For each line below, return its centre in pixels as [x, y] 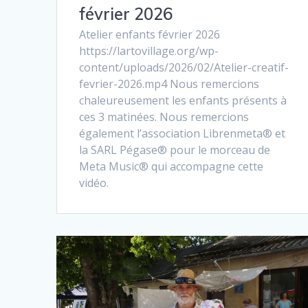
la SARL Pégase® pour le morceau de [175, 150]
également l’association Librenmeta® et [183, 133]
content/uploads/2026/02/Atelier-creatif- [184, 67]
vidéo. [94, 183]
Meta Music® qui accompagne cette [172, 166]
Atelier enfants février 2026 [150, 34]
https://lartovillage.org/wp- [149, 51]
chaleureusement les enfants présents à [183, 100]
